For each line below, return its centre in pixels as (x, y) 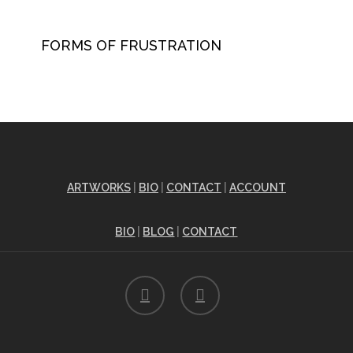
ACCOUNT (257, 188)
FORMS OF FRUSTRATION (131, 45)
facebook (143, 284)
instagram (200, 284)
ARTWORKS (98, 188)
